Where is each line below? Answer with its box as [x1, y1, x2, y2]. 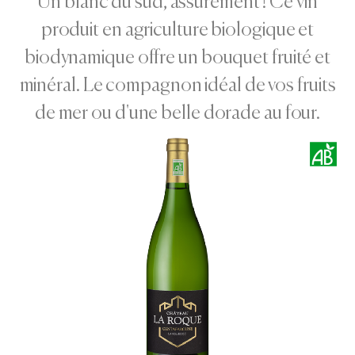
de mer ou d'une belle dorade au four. [34, 101, 321, 124]
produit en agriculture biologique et [40, 17, 315, 41]
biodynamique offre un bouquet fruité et [24, 45, 331, 69]
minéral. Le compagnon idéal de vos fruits [19, 73, 336, 97]
